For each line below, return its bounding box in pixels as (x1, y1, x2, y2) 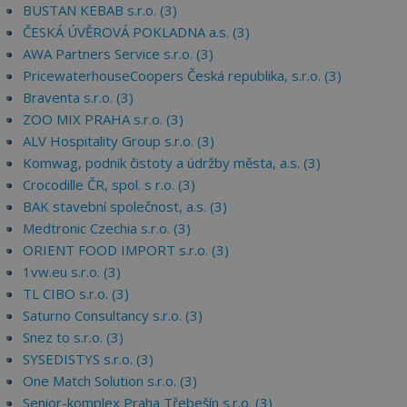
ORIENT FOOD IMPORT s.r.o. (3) (23, 241, 229, 259)
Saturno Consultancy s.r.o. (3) (23, 306, 203, 324)
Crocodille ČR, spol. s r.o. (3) (23, 175, 195, 194)
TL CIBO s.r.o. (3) (23, 284, 129, 303)
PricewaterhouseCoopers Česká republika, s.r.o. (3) (23, 66, 342, 84)
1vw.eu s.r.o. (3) (23, 263, 121, 281)
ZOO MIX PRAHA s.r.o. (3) (23, 110, 184, 128)
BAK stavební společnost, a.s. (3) (23, 197, 227, 215)
